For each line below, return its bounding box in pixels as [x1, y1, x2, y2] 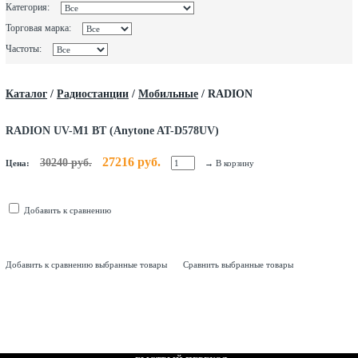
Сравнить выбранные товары [183, 260, 293, 269]
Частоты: [6, 43, 42, 54]
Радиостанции [57, 88, 129, 100]
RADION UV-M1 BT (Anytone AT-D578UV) [6, 125, 219, 137]
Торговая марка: [6, 22, 71, 34]
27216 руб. [102, 155, 161, 169]
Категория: [6, 2, 50, 13]
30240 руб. [40, 157, 92, 169]
